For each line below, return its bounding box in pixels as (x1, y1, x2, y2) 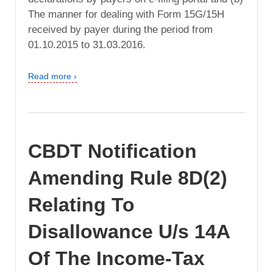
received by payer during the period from (28, 23, 213, 35)
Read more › (28, 71, 77, 81)
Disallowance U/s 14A (28, 221, 230, 243)
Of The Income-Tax (28, 247, 205, 270)
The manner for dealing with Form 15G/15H (28, 8, 224, 20)
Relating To (28, 194, 135, 216)
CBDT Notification (28, 140, 197, 163)
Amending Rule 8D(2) (28, 167, 227, 190)
